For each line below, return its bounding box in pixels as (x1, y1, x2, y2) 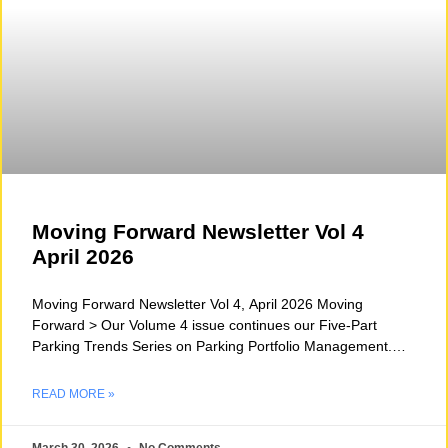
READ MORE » (32, 387, 115, 402)
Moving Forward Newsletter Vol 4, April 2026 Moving (32, 296, 363, 313)
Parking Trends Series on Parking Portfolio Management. (32, 338, 392, 355)
